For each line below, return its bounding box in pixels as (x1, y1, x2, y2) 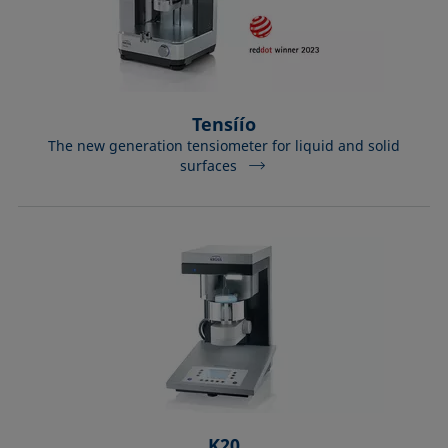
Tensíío (191, 112, 256, 136)
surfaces (180, 156, 238, 175)
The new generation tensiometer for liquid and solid (47, 136, 400, 155)
